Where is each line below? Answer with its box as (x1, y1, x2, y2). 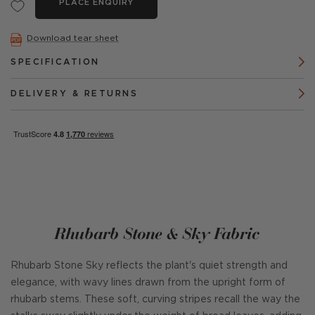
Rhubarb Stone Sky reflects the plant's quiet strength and (11, 262, 288, 270)
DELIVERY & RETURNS (11, 90, 138, 98)
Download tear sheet (27, 34, 119, 42)
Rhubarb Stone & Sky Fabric (55, 223, 260, 243)
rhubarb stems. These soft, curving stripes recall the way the (11, 295, 300, 304)
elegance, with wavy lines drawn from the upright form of (11, 278, 285, 287)
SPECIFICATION (11, 58, 100, 66)
